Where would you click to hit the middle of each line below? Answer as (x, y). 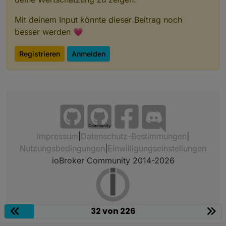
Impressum (58, 136)
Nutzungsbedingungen (62, 148)
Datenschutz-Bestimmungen (134, 136)
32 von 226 (113, 211)
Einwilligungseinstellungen (157, 148)
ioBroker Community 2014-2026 (113, 160)
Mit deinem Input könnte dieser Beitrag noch (98, 19)
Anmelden (89, 53)
